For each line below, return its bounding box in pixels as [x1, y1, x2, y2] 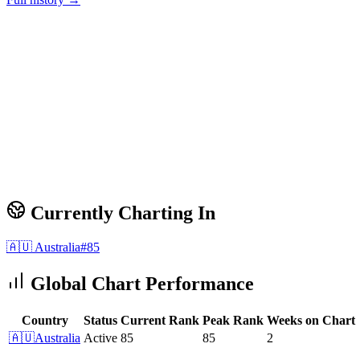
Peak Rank [202, 313, 264, 327]
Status [84, 313, 117, 327]
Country [21, 313, 68, 327]
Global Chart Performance [26, 273, 254, 295]
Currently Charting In [26, 202, 215, 224]
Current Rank [121, 313, 199, 327]
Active [84, 330, 117, 345]
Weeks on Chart [267, 313, 355, 327]
